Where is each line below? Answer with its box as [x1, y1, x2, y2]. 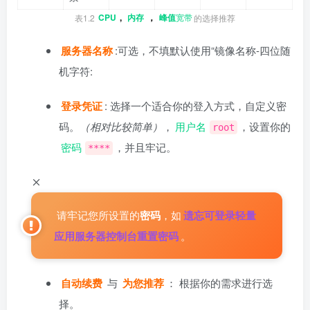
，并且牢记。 [114, 139, 176, 154]
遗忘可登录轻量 [183, 207, 256, 223]
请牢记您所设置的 [54, 207, 140, 222]
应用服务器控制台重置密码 [54, 228, 179, 244]
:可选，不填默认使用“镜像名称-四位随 [115, 42, 291, 57]
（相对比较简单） [80, 118, 163, 134]
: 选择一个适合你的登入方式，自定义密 [104, 98, 286, 113]
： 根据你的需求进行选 [166, 275, 273, 290]
